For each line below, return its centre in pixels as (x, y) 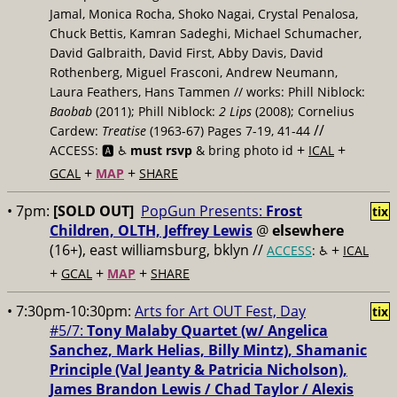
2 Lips (235, 111)
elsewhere (308, 230)
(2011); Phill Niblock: (156, 111)
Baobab (71, 111)
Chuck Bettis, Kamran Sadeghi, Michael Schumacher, (206, 33)
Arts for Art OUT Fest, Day (220, 311)
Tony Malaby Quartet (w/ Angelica (207, 331)
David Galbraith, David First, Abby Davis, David (187, 53)
